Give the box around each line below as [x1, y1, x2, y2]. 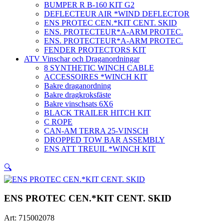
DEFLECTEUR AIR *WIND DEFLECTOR [44, 9, 189, 18]
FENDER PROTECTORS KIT [44, 45, 146, 54]
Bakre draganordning [44, 81, 111, 90]
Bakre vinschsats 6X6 [44, 99, 113, 108]
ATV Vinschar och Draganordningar [24, 54, 139, 63]
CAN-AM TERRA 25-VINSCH [44, 126, 148, 135]
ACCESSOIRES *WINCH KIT [44, 72, 147, 81]
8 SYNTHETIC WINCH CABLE [44, 63, 154, 72]
